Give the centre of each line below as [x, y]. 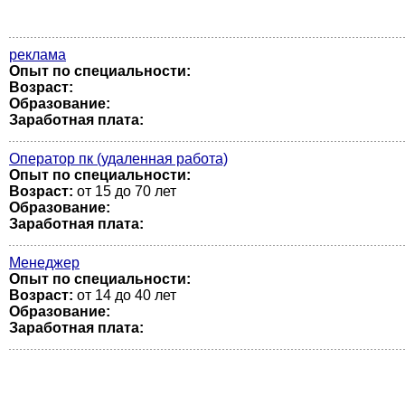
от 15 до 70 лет [125, 191]
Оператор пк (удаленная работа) [118, 159]
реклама [38, 55]
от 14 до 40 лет [125, 295]
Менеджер [44, 263]
